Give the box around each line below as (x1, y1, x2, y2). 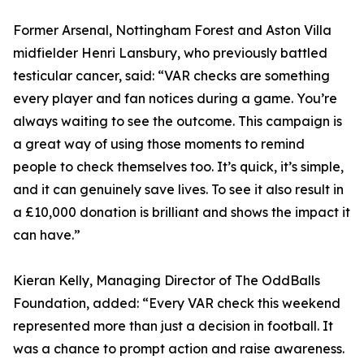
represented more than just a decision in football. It (13, 318, 333, 335)
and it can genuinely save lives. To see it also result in (13, 181, 344, 198)
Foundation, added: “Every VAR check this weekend (13, 295, 340, 312)
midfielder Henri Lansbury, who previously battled (13, 45, 327, 62)
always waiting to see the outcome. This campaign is (13, 113, 342, 130)
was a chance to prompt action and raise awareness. (13, 340, 344, 357)
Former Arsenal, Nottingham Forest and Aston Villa (13, 22, 331, 39)
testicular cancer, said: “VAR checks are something (13, 67, 330, 84)
